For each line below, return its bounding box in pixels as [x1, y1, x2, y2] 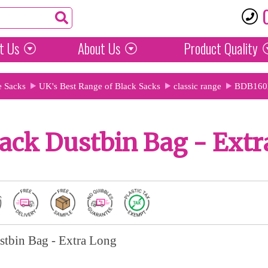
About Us [77, 38, 120, 59]
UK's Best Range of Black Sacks [39, 81, 160, 91]
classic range [173, 81, 221, 91]
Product [184, 38, 221, 59]
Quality [221, 38, 258, 59]
